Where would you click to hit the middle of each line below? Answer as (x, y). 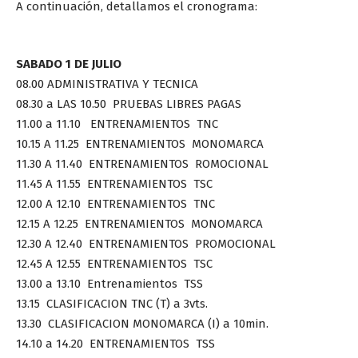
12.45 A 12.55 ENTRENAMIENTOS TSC (114, 264)
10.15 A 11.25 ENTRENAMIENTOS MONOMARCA (140, 144)
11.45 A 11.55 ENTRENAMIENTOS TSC (114, 184)
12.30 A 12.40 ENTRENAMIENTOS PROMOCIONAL (146, 244)
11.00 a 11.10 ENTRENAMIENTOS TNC (117, 124)
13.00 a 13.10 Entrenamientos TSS (109, 284)
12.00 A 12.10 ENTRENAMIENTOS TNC (115, 204)
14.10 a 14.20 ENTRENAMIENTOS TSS (115, 344)
